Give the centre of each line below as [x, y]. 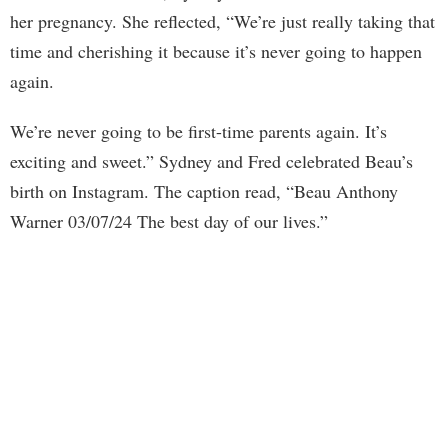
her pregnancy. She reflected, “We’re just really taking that [222, 20]
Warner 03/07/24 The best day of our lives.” [169, 220]
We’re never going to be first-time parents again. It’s [198, 130]
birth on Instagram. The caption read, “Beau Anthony [204, 190]
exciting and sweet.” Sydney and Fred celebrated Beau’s [211, 160]
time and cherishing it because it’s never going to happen [216, 50]
